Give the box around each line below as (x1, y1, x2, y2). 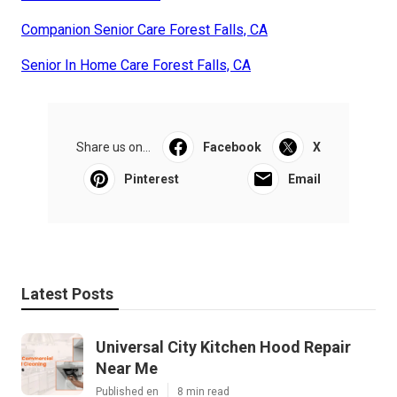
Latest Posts (21, 284, 113, 304)
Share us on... (76, 140, 151, 155)
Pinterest (124, 172, 179, 187)
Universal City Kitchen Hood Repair (96, 338, 351, 357)
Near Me (96, 359, 158, 378)
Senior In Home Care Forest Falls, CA (21, 57, 251, 74)
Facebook (202, 140, 261, 155)
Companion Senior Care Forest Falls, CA (21, 21, 268, 39)
